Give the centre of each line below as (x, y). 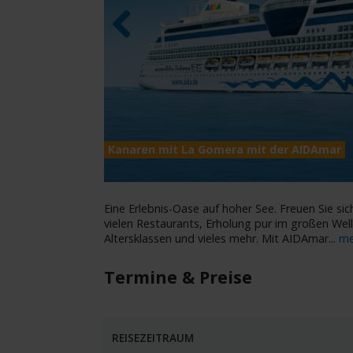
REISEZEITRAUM (153, 338)
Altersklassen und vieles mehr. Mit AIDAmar (216, 239)
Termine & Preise (178, 277)
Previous (134, 50)
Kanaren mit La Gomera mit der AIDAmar (224, 150)
